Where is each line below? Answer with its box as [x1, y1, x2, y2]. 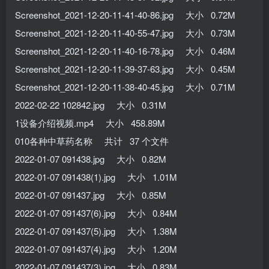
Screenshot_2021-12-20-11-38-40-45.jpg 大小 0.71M [15, 80, 235, 93]
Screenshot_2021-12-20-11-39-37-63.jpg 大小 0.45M [15, 62, 235, 75]
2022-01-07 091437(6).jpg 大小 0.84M [15, 206, 177, 219]
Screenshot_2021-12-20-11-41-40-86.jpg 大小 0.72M [15, 8, 235, 21]
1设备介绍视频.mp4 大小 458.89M [15, 116, 165, 129]
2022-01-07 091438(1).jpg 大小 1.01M [15, 170, 177, 183]
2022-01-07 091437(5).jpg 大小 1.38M [15, 224, 177, 237]
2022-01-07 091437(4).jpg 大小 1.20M [15, 242, 177, 255]
